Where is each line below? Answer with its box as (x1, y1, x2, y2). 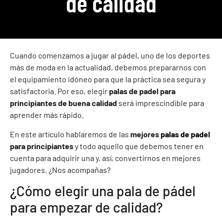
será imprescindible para (117, 98, 204, 108)
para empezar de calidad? (10, 199, 163, 216)
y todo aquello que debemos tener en (75, 141, 204, 151)
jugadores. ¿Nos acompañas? (10, 165, 111, 174)
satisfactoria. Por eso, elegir (10, 86, 109, 96)
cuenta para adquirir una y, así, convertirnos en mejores (10, 153, 201, 163)
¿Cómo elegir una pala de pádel (10, 182, 196, 200)
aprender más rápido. (10, 110, 84, 120)
